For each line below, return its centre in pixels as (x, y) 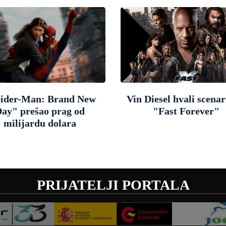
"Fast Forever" (186, 111)
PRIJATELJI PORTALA (113, 185)
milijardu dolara (40, 123)
